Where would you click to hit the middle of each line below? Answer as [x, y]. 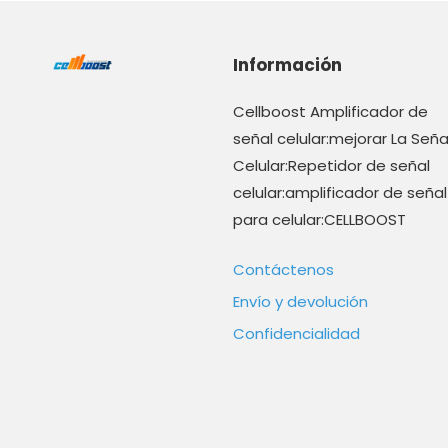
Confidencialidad [297, 333]
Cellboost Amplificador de [331, 111]
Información [288, 65]
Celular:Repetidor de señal [332, 165]
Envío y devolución [301, 301]
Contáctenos [284, 269]
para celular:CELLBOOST [320, 219]
